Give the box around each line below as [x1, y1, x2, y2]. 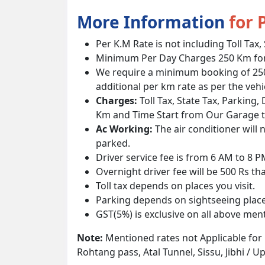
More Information [77, 10, 229, 33]
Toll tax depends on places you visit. [96, 179, 255, 192]
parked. [96, 136, 130, 150]
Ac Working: [96, 122, 153, 135]
